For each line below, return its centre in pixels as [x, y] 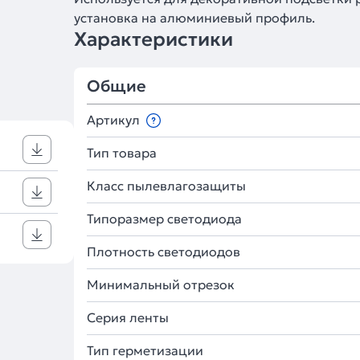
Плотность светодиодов [164, 252]
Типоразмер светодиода [164, 219]
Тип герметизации [145, 350]
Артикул [115, 120]
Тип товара [122, 153]
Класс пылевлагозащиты [166, 186]
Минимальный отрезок [161, 284]
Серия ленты [128, 317]
